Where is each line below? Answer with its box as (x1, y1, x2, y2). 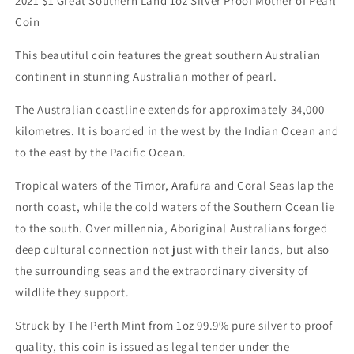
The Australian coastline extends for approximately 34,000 (15, 102, 325, 118)
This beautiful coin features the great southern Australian (15, 47, 321, 63)
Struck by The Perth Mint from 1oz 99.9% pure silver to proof (15, 318, 333, 333)
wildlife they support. (15, 284, 130, 300)
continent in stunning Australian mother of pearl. (15, 69, 277, 85)
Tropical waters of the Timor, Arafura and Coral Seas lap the (15, 178, 335, 194)
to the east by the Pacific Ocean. (15, 145, 186, 160)
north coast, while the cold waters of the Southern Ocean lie (15, 199, 336, 215)
